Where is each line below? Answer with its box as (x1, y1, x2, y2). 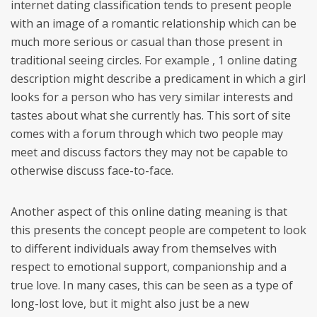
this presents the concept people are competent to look (11, 222, 306, 238)
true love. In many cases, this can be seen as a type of (11, 277, 293, 293)
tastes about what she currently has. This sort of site (11, 108, 291, 123)
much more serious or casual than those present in (11, 34, 282, 50)
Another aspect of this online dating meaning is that (11, 204, 287, 219)
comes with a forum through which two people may (11, 126, 283, 142)
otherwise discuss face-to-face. (11, 163, 173, 178)
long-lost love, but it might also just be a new (11, 296, 249, 311)
